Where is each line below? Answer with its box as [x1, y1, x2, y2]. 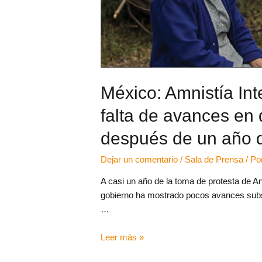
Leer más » [101, 232, 144, 242]
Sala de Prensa [185, 154, 244, 164]
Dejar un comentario [101, 154, 178, 164]
